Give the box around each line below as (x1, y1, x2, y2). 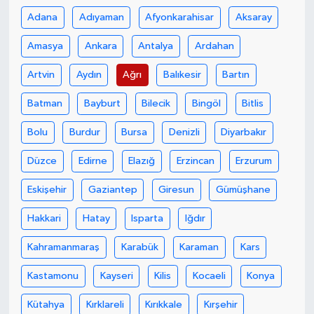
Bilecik (142, 97, 171, 109)
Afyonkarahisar (145, 11, 214, 22)
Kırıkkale (145, 299, 183, 310)
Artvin (27, 69, 55, 80)
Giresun (158, 184, 195, 195)
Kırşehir (203, 299, 238, 310)
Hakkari (27, 212, 62, 224)
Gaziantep (88, 184, 137, 195)
